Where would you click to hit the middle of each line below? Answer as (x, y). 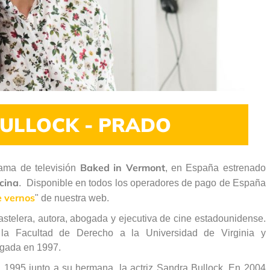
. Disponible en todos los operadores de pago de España (142, 183)
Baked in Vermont (122, 167)
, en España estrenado (215, 168)
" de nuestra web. (72, 198)
